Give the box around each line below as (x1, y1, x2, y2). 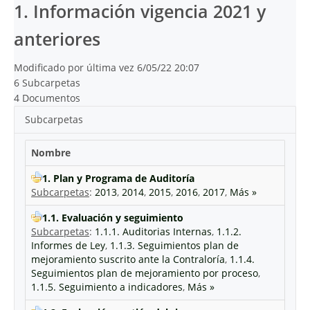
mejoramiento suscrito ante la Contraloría (31, 253, 225, 266)
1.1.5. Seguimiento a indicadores (31, 280, 183, 293)
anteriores (14, 28, 100, 51)
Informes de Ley (31, 239, 105, 252)
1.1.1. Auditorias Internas (95, 225, 212, 238)
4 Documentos (14, 91, 80, 104)
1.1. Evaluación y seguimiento (42, 211, 183, 224)
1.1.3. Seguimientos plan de (110, 239, 239, 252)
